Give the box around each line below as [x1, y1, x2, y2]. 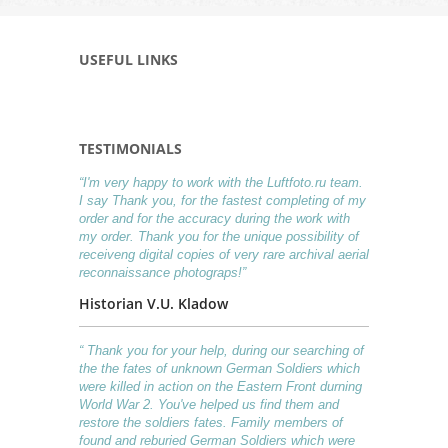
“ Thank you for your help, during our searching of [79, 342, 364, 358]
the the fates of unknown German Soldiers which [79, 360, 360, 376]
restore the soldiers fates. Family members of [79, 414, 343, 430]
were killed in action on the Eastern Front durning [79, 378, 362, 394]
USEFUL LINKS [79, 49, 178, 69]
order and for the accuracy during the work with [79, 210, 350, 226]
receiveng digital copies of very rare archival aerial [79, 246, 369, 262]
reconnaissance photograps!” [79, 264, 246, 280]
